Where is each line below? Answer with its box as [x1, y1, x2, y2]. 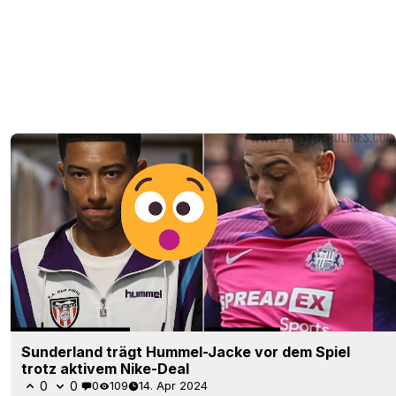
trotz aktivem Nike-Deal [21, 359, 189, 377]
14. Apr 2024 [139, 378, 208, 393]
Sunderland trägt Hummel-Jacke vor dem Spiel [21, 342, 350, 361]
